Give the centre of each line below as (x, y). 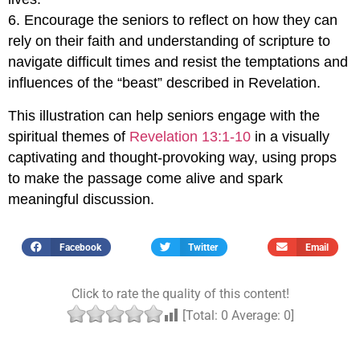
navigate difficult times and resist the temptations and (178, 62)
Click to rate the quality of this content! (180, 293)
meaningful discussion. (81, 199)
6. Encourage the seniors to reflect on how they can (173, 20)
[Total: (200, 315)
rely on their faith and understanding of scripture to (169, 41)
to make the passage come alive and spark (145, 178)
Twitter (203, 247)
